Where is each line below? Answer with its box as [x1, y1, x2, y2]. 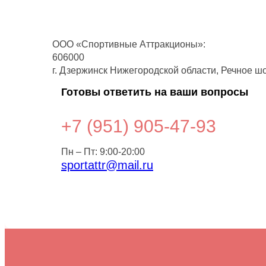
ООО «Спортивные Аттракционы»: [52, 39, 205, 50]
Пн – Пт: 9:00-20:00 [61, 147, 145, 157]
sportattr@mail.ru [61, 159, 153, 172]
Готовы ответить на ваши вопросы [61, 86, 248, 99]
